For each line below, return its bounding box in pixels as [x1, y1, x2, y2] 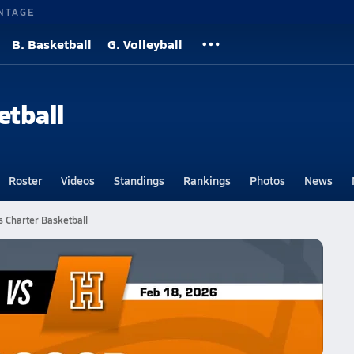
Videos [60, 172, 95, 188]
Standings [113, 172, 164, 188]
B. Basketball [12, 35, 92, 53]
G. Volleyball [107, 35, 183, 53]
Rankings [183, 172, 231, 188]
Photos [249, 172, 285, 188]
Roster [8, 172, 42, 188]
